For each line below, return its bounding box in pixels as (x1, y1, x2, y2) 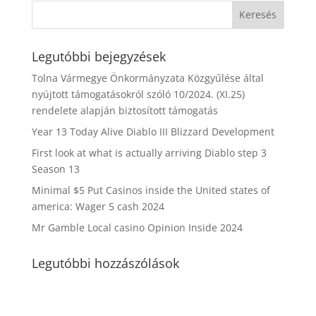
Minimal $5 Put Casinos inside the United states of (31, 183, 270, 197)
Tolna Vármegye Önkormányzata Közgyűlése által (31, 71, 264, 85)
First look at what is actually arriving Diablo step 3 (31, 145, 267, 159)
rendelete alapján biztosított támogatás (31, 103, 218, 117)
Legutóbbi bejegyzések (31, 47, 166, 65)
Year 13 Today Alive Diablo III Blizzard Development (31, 124, 274, 138)
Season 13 (31, 162, 80, 176)
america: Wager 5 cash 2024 (31, 199, 164, 213)
